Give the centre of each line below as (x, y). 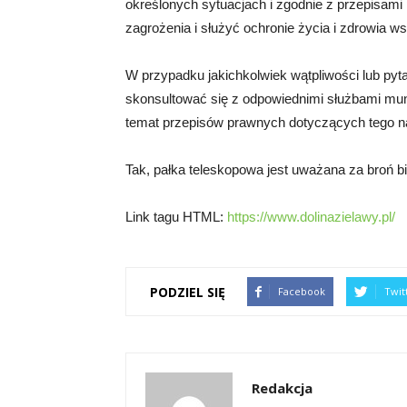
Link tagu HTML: (176, 217)
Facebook (302, 291)
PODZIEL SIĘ (188, 292)
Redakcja (282, 388)
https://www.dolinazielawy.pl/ (311, 217)
